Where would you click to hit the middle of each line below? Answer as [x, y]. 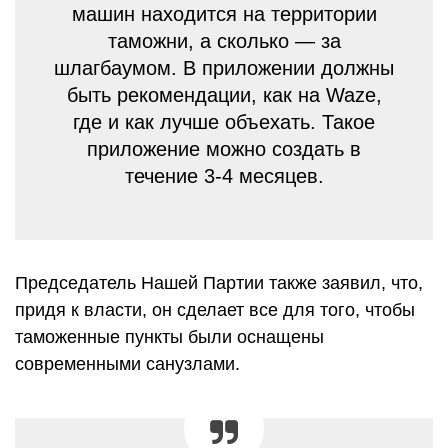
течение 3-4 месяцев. [224, 176]
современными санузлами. [127, 364]
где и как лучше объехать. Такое [224, 122]
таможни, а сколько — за [224, 41]
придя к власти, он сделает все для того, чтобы [215, 310]
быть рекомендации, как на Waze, [224, 95]
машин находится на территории [224, 14]
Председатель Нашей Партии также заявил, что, [219, 283]
